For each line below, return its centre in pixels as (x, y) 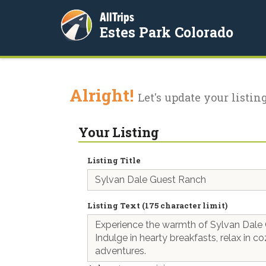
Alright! (104, 95)
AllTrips (117, 17)
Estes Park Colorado (167, 32)
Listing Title (114, 160)
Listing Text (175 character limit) (157, 205)
